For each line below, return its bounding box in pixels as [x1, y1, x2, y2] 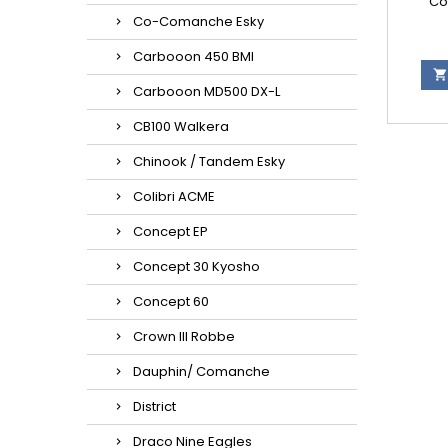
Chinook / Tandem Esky [133, 152, 285, 171]
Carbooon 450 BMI [133, 47, 254, 66]
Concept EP [133, 222, 208, 241]
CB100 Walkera [133, 117, 229, 136]
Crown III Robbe [133, 327, 235, 346]
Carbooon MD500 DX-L [133, 82, 280, 101]
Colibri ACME [133, 187, 215, 206]
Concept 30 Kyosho [133, 257, 260, 276]
